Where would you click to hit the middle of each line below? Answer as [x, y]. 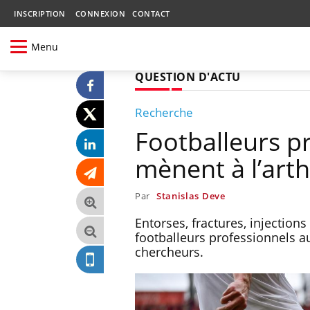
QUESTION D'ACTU [188, 76]
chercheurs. [169, 252]
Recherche [164, 112]
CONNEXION [100, 13]
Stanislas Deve [191, 195]
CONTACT [151, 13]
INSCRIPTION [40, 13]
